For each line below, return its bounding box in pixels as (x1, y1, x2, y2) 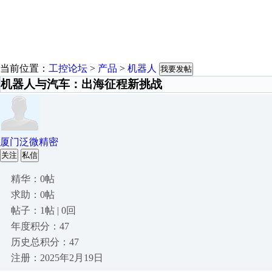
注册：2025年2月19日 (11, 253, 103, 263)
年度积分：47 (11, 221, 69, 231)
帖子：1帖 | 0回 (11, 205, 76, 216)
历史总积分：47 (11, 237, 79, 247)
